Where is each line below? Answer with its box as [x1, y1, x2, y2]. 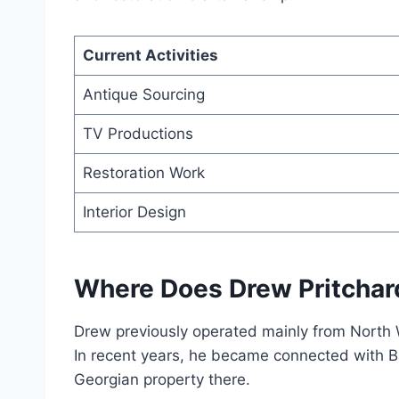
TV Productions [82, 125, 193, 143]
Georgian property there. [74, 370, 250, 389]
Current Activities [82, 46, 218, 65]
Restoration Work [82, 164, 205, 183]
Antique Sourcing [82, 85, 205, 104]
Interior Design [82, 203, 186, 222]
